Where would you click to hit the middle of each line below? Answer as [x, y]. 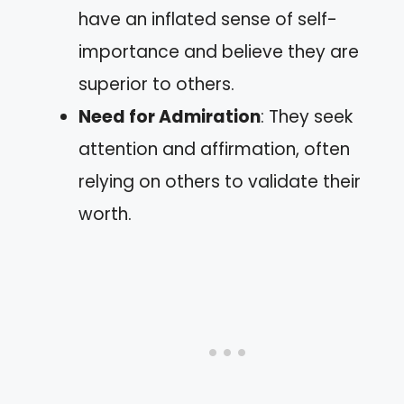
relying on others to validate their [220, 181]
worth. [105, 214]
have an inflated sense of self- [208, 19]
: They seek [307, 116]
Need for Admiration [170, 116]
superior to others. [156, 84]
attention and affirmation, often [214, 149]
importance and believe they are [219, 51]
